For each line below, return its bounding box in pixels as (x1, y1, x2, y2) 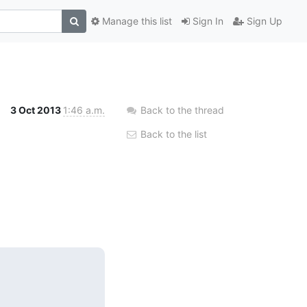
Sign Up (244, 15, 282, 27)
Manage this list (99, 15, 172, 27)
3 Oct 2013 (10, 103, 63, 116)
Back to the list (138, 127, 207, 140)
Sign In (190, 15, 223, 27)
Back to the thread (140, 103, 224, 116)
